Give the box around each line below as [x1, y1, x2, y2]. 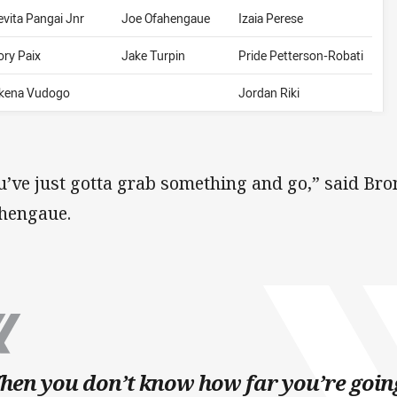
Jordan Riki [238, 84, 300, 102]
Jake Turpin [121, 47, 186, 65]
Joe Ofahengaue [121, 10, 211, 27]
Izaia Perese [238, 10, 304, 27]
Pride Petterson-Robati [238, 47, 364, 65]
